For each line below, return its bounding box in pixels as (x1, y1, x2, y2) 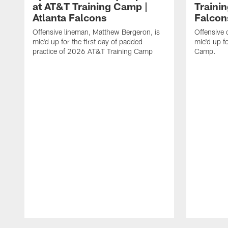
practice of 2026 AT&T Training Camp (33, 46, 153, 55)
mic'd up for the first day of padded (33, 37, 142, 46)
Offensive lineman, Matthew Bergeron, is (33, 27, 160, 36)
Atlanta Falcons (33, 11, 106, 23)
